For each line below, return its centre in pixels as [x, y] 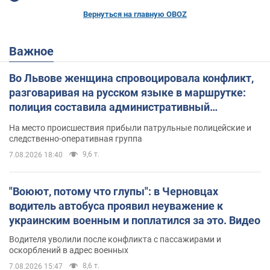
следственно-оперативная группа [76, 138]
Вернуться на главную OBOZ [135, 14]
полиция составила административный [109, 107]
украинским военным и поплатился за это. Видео [135, 220]
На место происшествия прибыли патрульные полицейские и [130, 127]
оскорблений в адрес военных [69, 250]
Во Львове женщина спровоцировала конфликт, [131, 78]
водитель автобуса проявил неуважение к [116, 206]
